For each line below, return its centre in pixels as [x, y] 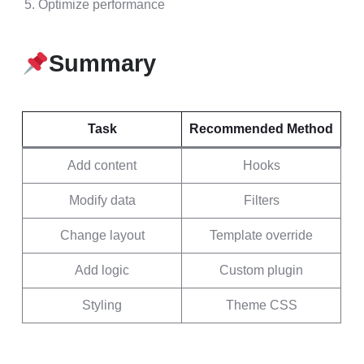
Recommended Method [261, 129]
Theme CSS [261, 305]
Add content [102, 165]
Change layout [102, 235]
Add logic [102, 270]
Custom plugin [261, 270]
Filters [261, 200]
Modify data [102, 200]
